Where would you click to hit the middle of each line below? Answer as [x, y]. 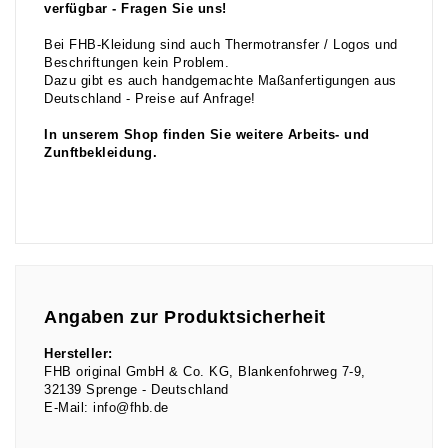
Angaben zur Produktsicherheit [185, 317]
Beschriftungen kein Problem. [136, 62]
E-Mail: [66, 408]
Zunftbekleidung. [100, 152]
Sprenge [112, 390]
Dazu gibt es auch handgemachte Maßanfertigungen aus [220, 80]
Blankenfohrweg [290, 372]
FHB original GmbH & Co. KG [136, 372]
